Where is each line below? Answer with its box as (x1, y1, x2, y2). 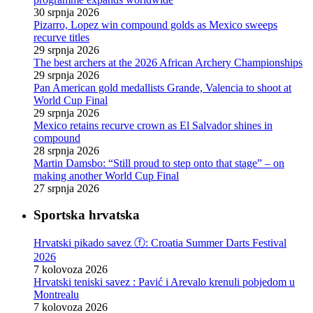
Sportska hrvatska (34, 208, 140, 223)
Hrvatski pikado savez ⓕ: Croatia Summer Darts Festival (34, 237, 286, 249)
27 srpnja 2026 (34, 182, 99, 194)
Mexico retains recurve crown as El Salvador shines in (34, 119, 272, 131)
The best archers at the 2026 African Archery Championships (34, 56, 303, 68)
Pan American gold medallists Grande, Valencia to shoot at (34, 81, 291, 94)
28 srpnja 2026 (34, 144, 99, 156)
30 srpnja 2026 (34, 6, 99, 18)
